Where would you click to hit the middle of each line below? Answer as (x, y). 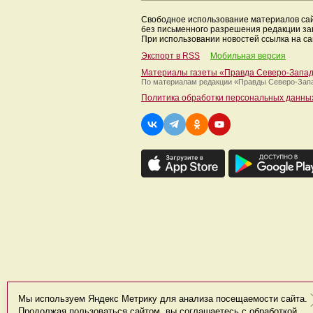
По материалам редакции (188, 82)
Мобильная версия (248, 56)
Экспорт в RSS (170, 56)
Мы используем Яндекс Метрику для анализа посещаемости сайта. (163, 299)
